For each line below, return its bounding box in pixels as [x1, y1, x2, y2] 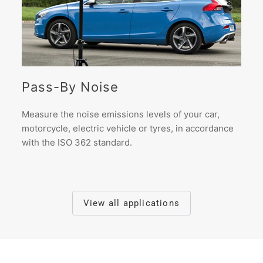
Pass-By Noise [22, 79, 119, 95]
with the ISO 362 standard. [22, 137, 133, 149]
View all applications [83, 198, 180, 209]
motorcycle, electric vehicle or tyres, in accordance [22, 123, 234, 134]
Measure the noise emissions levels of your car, [22, 109, 220, 120]
